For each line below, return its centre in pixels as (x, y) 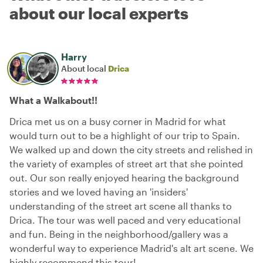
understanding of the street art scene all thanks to (121, 206)
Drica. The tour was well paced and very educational (125, 220)
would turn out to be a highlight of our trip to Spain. (125, 135)
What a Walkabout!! (53, 100)
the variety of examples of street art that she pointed (126, 163)
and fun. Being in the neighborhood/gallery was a (119, 234)
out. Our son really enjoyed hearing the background (124, 178)
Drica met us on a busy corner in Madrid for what (118, 121)
